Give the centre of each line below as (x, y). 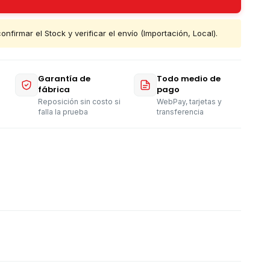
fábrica (54, 89)
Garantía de (64, 79)
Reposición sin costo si (80, 102)
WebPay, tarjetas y (189, 102)
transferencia (180, 112)
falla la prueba (63, 112)
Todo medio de (188, 79)
